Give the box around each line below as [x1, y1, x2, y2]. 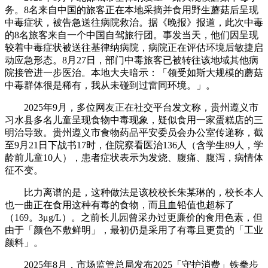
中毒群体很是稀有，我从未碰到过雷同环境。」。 [5, 80, 215, 90]
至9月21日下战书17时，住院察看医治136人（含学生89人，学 [5, 139, 263, 150]
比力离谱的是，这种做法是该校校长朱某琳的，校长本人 [5, 187, 263, 197]
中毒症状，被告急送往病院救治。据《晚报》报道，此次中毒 [5, 17, 263, 28]
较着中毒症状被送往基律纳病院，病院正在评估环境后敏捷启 [5, 42, 263, 53]
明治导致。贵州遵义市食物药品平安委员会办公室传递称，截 [5, 127, 263, 138]
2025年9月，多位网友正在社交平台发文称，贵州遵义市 [5, 102, 258, 112]
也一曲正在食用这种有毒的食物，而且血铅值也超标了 [5, 199, 234, 210]
